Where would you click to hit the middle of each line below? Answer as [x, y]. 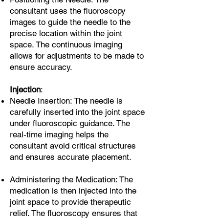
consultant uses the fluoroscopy [68, 11]
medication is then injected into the [73, 191]
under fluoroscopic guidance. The [70, 123]
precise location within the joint [66, 33]
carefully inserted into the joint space [77, 112]
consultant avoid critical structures [73, 146]
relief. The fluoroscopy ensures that [74, 213]
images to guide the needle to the [70, 22]
